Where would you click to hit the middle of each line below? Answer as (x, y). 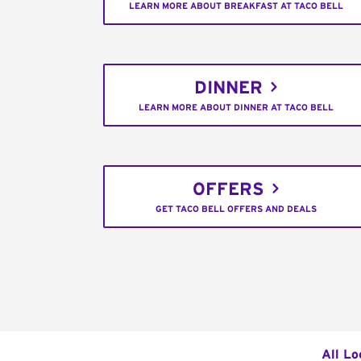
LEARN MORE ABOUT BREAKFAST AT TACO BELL (237, 6)
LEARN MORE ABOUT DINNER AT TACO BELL (237, 108)
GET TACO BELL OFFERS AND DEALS (237, 210)
